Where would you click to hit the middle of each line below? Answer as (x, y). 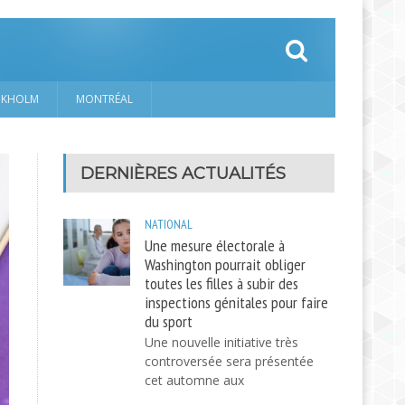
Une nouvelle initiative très (221, 342)
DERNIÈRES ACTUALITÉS (183, 173)
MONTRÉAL (104, 99)
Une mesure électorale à (214, 245)
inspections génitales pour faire (236, 302)
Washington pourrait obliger (225, 264)
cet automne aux (194, 380)
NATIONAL (168, 224)
